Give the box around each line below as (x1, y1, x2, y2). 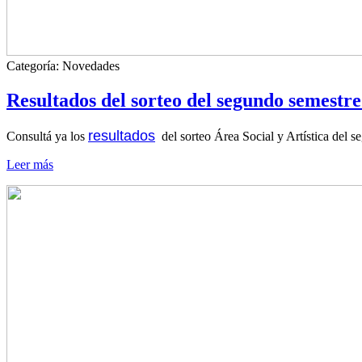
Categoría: (6, 58, 62, 73)
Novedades (62, 58, 120, 73)
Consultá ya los (6, 128, 88, 143)
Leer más (6, 157, 53, 171)
